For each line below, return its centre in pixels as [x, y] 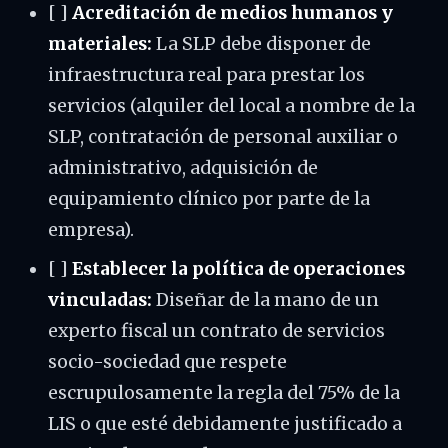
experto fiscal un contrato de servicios [216, 331]
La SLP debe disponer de [261, 44]
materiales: [100, 44]
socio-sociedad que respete [167, 362]
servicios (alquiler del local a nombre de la [231, 106]
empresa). [91, 230]
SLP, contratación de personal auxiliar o [223, 137]
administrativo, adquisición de [183, 168]
